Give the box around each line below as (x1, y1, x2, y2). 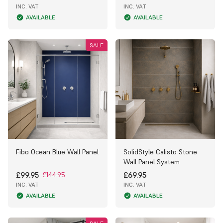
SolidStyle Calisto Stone (123, 147, 197, 156)
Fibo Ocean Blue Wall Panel (16, 147, 99, 156)
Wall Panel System (123, 157, 180, 166)
